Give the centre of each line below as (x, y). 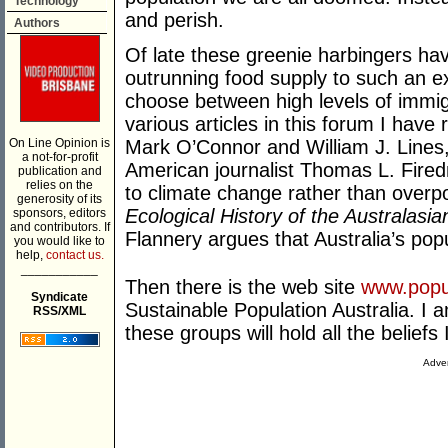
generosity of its (59, 199)
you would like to (59, 241)
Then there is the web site (243, 287)
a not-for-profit (59, 157)
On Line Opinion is (59, 143)
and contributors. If (59, 227)
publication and (59, 171)
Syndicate (59, 297)
